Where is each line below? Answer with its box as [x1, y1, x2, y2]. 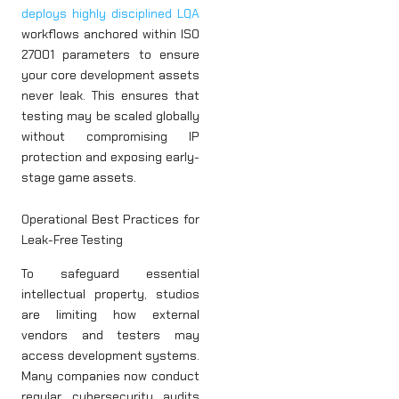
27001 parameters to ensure [21, 45, 199, 62]
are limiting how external [21, 305, 199, 322]
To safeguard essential [21, 265, 199, 281]
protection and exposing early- [21, 148, 199, 165]
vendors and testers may [21, 326, 199, 343]
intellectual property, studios [21, 285, 199, 302]
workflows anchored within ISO [21, 25, 199, 42]
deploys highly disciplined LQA [21, 4, 199, 21]
